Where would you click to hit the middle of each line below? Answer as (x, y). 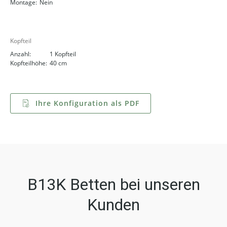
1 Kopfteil (63, 54)
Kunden (113, 205)
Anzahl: (21, 54)
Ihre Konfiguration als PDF (86, 103)
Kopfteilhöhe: (29, 63)
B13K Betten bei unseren (113, 184)
